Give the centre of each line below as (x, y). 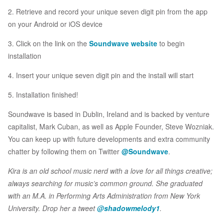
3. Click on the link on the (49, 44)
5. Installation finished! (43, 95)
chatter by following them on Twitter (65, 152)
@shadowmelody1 (128, 208)
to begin (171, 44)
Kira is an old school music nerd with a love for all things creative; (110, 171)
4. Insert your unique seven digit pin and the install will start (101, 75)
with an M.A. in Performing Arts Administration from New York (104, 196)
